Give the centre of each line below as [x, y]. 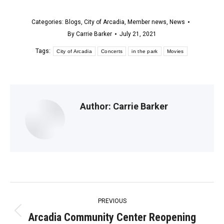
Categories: [48, 22]
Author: [95, 106]
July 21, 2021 [138, 34]
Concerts [112, 51]
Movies [175, 51]
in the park [145, 51]
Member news [147, 22]
